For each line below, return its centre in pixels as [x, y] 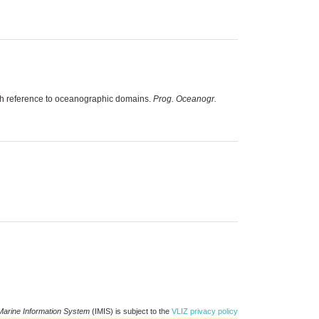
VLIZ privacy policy [205, 311]
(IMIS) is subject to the [131, 311]
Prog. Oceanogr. [185, 99]
